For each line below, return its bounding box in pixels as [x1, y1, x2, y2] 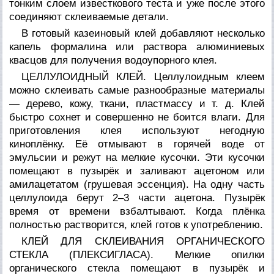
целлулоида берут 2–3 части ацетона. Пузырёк [9, 191, 265, 204]
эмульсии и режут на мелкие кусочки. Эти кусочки [9, 151, 265, 163]
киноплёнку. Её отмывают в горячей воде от [9, 138, 265, 150]
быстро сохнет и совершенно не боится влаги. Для [9, 111, 265, 123]
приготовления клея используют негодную [9, 124, 265, 136]
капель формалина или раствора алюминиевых [9, 40, 265, 53]
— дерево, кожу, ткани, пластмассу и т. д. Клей [9, 97, 265, 109]
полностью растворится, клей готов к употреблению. [9, 218, 264, 231]
